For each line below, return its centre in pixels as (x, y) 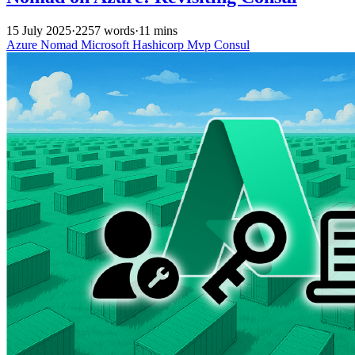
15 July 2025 (39, 31)
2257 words (105, 31)
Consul (232, 45)
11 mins (158, 31)
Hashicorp (160, 45)
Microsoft (107, 45)
